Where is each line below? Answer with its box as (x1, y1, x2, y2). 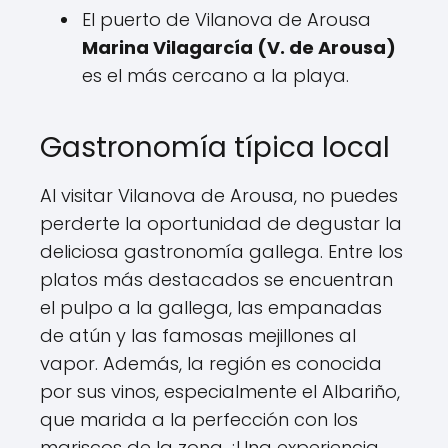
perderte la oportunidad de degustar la (40, 211, 402, 236)
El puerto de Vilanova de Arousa (82, 7, 371, 32)
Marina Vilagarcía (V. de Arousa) (82, 35, 396, 60)
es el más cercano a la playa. (82, 63, 349, 88)
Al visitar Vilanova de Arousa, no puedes (40, 183, 398, 208)
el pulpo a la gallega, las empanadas (40, 295, 382, 320)
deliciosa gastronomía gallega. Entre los (40, 239, 403, 264)
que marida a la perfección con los (40, 407, 358, 432)
